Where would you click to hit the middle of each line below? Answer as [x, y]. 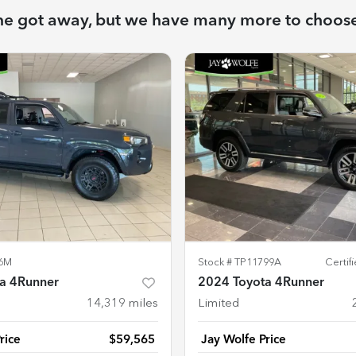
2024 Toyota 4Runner [261, 282]
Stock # [216, 262]
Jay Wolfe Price [244, 340]
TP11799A [258, 262]
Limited [219, 304]
